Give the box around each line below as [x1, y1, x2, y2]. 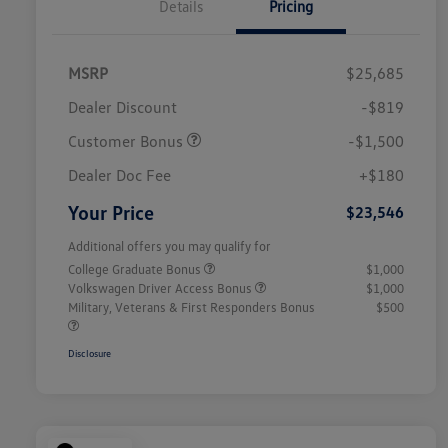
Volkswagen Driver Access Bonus [68, 280, 255, 297]
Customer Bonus [68, 131, 187, 152]
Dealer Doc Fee [68, 165, 171, 186]
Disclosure [68, 347, 111, 360]
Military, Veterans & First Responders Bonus [68, 299, 315, 316]
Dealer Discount [68, 97, 177, 118]
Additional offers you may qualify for [68, 238, 271, 255]
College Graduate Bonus [68, 261, 204, 278]
